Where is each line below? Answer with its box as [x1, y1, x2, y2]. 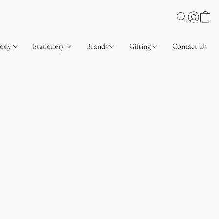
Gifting [129, 42, 153, 51]
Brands [86, 42, 109, 51]
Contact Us [172, 42, 207, 51]
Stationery [33, 42, 67, 51]
